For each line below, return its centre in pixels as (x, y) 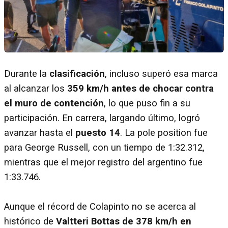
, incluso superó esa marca (161, 74)
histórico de (30, 221)
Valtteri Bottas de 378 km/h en (124, 221)
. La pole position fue (164, 133)
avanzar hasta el (38, 133)
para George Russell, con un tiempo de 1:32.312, (104, 147)
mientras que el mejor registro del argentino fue (103, 162)
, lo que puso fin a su (147, 103)
